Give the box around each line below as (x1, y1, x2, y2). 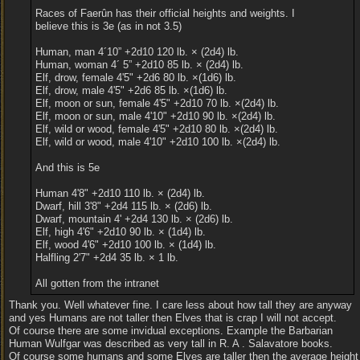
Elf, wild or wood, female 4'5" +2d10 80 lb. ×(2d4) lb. (35, 123, 278, 135)
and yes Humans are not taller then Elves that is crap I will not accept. (9, 312, 337, 324)
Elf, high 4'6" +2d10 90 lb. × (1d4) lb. (35, 226, 206, 238)
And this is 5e (35, 162, 100, 174)
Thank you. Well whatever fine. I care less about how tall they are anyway (9, 299, 352, 311)
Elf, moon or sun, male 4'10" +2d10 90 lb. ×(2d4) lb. (35, 110, 276, 122)
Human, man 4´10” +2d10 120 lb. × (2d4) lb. (35, 46, 239, 58)
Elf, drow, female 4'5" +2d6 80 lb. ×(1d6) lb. (35, 72, 236, 84)
